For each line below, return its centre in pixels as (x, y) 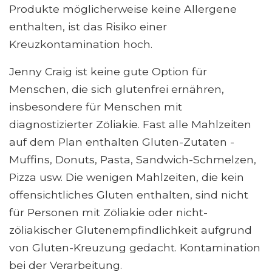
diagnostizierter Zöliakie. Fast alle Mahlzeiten (130, 124)
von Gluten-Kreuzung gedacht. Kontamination (135, 248)
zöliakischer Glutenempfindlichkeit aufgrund (131, 230)
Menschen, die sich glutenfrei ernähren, (117, 89)
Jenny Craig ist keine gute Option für (108, 72)
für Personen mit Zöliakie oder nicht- (108, 212)
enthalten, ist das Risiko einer (88, 27)
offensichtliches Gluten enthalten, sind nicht (129, 195)
